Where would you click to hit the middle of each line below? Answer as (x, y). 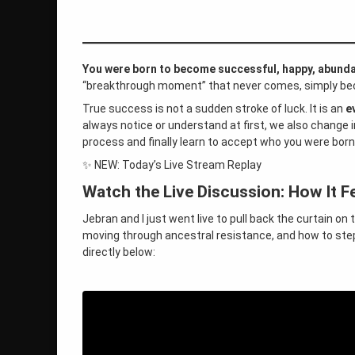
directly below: (119, 252)
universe (88, 101)
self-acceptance (103, 67)
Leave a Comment (143, 174)
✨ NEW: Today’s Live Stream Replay (172, 165)
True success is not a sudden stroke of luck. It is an (214, 109)
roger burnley (97, 34)
